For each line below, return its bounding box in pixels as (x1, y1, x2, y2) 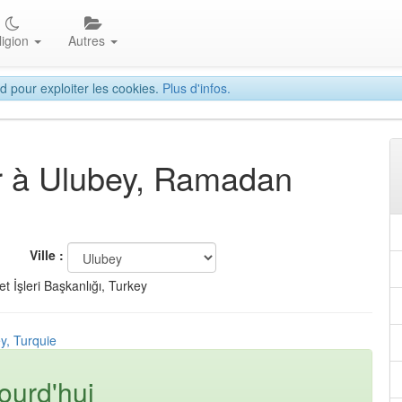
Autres (68, 31, 109, 49)
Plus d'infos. (162, 79, 231, 97)
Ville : (30, 246, 64, 265)
